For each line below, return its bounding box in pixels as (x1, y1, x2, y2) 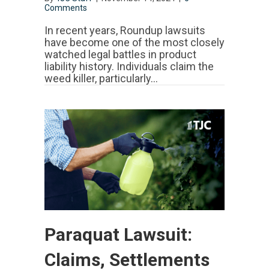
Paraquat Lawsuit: (44, 224, 192, 246)
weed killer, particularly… (44, 72, 158, 85)
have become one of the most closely (44, 36, 225, 49)
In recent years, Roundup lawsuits (44, 24, 205, 37)
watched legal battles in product (44, 48, 196, 61)
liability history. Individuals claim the (44, 60, 214, 73)
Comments (44, 3, 87, 13)
